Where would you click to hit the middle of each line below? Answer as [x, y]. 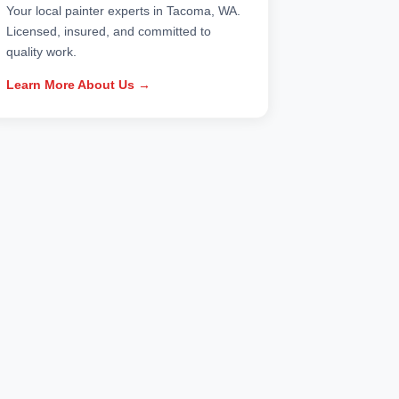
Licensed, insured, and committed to [109, 32]
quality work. [41, 52]
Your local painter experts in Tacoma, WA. [123, 11]
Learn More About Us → [78, 85]
